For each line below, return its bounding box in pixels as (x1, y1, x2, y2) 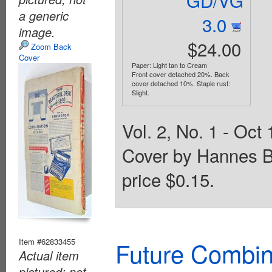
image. (19, 22, 55, 41)
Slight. (131, 87, 149, 97)
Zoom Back (29, 40, 72, 52)
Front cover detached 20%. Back (131, 69, 229, 79)
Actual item (19, 246, 79, 264)
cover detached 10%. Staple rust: (131, 78, 230, 88)
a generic (19, 6, 69, 24)
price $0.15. (122, 166, 214, 192)
